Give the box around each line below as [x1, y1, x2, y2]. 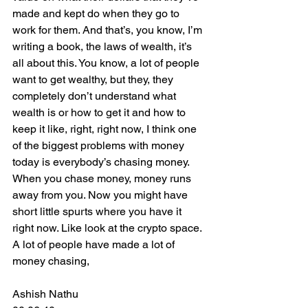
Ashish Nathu [12, 287, 78, 300]
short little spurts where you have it [12, 205, 184, 218]
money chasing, [12, 254, 89, 267]
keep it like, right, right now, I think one [12, 122, 199, 135]
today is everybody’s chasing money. [12, 155, 192, 168]
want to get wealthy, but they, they [12, 73, 176, 86]
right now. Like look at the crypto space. [12, 221, 204, 234]
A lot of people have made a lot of [12, 238, 177, 251]
